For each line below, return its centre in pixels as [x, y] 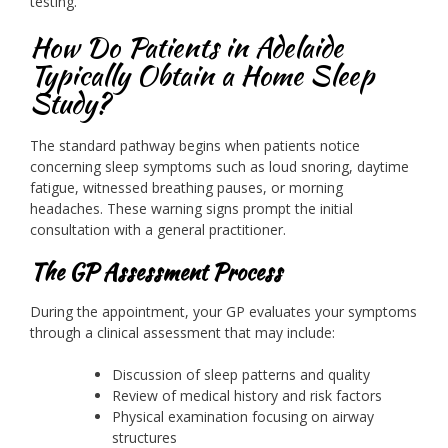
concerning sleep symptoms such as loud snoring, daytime [219, 167]
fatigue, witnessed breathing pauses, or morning [186, 188]
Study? [69, 103]
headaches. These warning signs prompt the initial [191, 209]
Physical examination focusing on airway [243, 416]
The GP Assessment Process [156, 272]
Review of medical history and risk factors [247, 395]
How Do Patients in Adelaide [186, 47]
